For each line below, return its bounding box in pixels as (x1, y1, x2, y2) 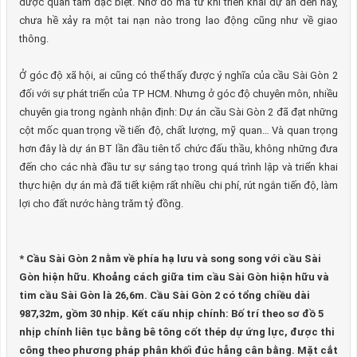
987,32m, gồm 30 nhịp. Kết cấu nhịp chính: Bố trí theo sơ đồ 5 (19, 308, 324, 320)
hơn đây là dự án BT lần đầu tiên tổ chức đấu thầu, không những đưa (19, 143, 338, 155)
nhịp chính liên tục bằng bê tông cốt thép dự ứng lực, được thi (19, 326, 335, 338)
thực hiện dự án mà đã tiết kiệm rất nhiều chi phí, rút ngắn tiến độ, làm (19, 179, 338, 191)
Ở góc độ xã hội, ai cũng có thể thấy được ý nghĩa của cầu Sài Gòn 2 (19, 69, 338, 81)
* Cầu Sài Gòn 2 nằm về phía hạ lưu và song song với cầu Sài (19, 253, 321, 265)
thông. (19, 33, 49, 45)
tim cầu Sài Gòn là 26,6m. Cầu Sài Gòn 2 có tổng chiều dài (19, 289, 310, 301)
